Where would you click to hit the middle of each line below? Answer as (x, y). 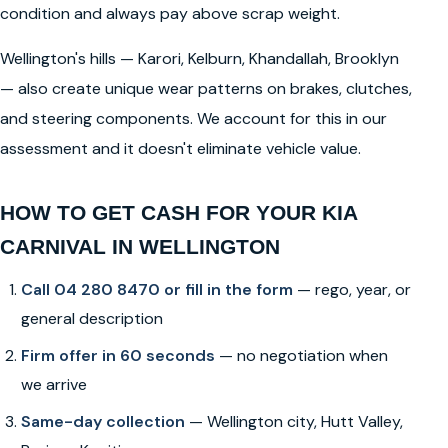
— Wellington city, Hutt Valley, (293, 421)
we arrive (53, 384)
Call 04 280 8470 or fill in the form (156, 289)
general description (91, 318)
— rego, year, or (351, 289)
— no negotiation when (301, 355)
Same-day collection (102, 421)
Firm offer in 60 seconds (117, 355)
